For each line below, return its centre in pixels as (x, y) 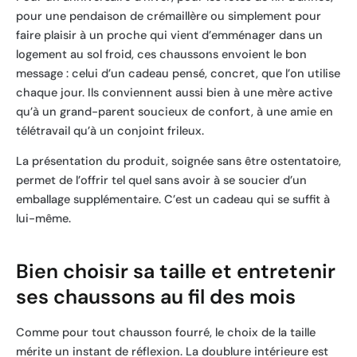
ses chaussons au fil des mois (156, 296)
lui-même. (43, 219)
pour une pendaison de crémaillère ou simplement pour (169, 16)
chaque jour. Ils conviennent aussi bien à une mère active (174, 92)
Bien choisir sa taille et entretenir (176, 271)
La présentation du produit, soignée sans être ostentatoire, (178, 162)
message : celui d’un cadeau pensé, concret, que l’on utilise (178, 73)
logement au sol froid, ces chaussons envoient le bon (161, 54)
